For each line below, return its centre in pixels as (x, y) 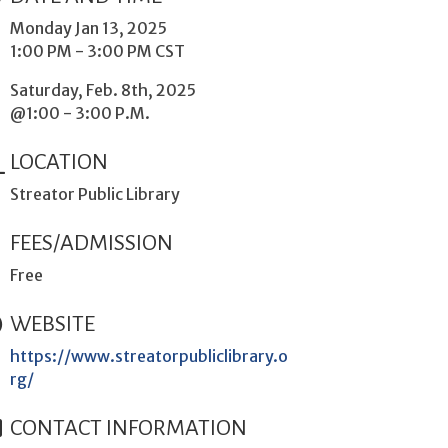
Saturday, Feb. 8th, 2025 (103, 90)
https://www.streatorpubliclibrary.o (149, 356)
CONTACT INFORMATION (129, 428)
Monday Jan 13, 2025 (89, 28)
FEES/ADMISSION (92, 243)
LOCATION (59, 162)
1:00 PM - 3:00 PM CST (98, 51)
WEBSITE (53, 324)
